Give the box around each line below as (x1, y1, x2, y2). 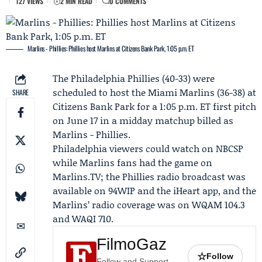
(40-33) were (160, 71, 215, 85)
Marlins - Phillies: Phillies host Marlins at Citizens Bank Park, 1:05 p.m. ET (27, 43, 194, 53)
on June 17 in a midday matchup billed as (53, 113, 233, 127)
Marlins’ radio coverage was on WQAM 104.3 (53, 198, 245, 211)
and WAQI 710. (53, 212, 113, 225)
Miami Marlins (148, 85, 215, 99)
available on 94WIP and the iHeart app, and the (53, 184, 256, 197)
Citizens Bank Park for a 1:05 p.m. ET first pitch (53, 99, 256, 113)
